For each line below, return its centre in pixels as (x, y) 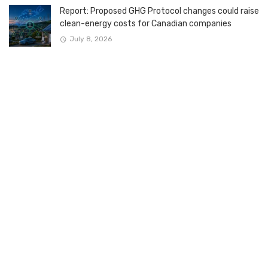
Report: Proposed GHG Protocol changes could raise (159, 11)
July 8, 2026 (90, 39)
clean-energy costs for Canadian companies (146, 24)
